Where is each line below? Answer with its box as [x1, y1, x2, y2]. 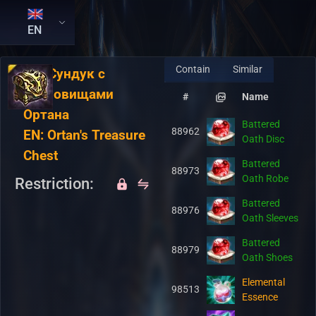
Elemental [242, 276, 285, 288]
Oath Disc [242, 133, 284, 145]
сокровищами [23, 87, 114, 102]
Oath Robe [242, 173, 288, 184]
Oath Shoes [242, 252, 293, 263]
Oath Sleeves [242, 212, 298, 224]
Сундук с [48, 66, 105, 82]
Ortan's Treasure [47, 128, 145, 143]
